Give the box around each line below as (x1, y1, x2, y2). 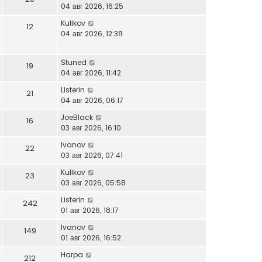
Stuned (61, 57, 87, 67)
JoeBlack (61, 112, 93, 122)
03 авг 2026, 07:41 (61, 150, 123, 160)
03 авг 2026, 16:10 (61, 122, 121, 133)
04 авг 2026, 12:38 (61, 28, 123, 39)
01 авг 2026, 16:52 (61, 232, 121, 243)
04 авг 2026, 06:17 (61, 95, 123, 105)
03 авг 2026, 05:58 (61, 177, 126, 188)
